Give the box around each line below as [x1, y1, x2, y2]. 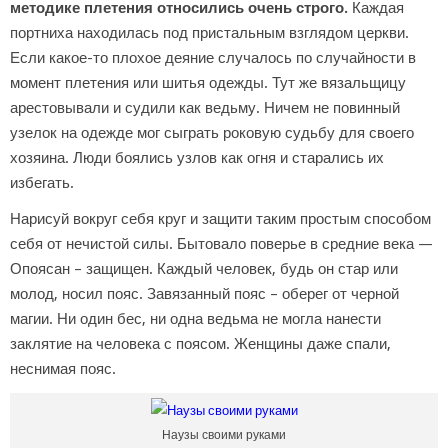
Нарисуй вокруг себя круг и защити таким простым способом [10, 210, 431, 229]
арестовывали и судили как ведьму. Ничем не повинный [10, 99, 400, 118]
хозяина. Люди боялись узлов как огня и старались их [10, 149, 384, 168]
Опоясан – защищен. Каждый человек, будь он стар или [10, 260, 398, 279]
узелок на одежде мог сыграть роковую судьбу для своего [10, 124, 414, 143]
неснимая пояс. [10, 360, 116, 379]
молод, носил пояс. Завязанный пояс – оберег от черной [10, 285, 399, 304]
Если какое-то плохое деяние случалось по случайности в [10, 49, 416, 68]
